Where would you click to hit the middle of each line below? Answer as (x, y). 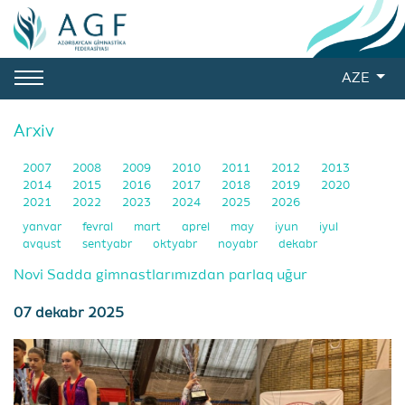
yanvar (43, 227)
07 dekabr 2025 (69, 314)
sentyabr (108, 245)
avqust (43, 245)
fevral (99, 227)
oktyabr (176, 245)
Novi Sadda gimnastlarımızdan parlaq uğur (160, 276)
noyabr (239, 245)
